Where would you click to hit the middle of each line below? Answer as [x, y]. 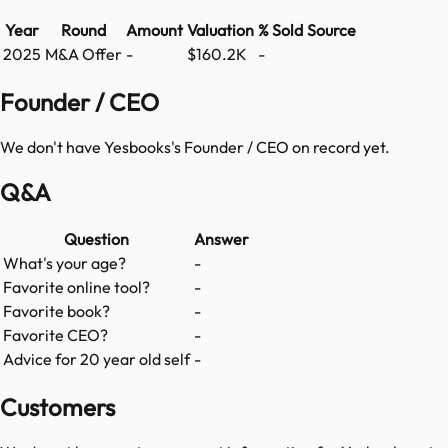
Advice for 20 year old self [96, 359]
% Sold [280, 29]
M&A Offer [83, 53]
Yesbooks [137, 146]
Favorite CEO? [55, 335]
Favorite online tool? [76, 287]
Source [331, 29]
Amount [154, 29]
